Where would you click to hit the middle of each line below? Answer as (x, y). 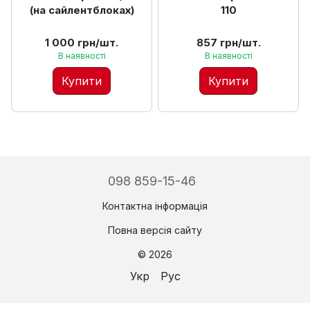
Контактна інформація (155, 206)
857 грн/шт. (228, 42)
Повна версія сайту (155, 230)
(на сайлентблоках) (82, 10)
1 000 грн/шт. (82, 42)
